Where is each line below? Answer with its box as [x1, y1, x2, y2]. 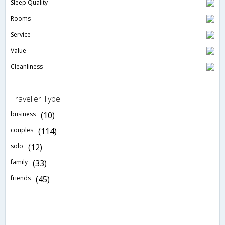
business [11, 109, 36, 119]
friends [11, 174, 31, 183]
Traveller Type [11, 93, 60, 105]
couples [11, 126, 33, 135]
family [11, 158, 28, 167]
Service [11, 30, 31, 39]
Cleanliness [11, 62, 43, 71]
